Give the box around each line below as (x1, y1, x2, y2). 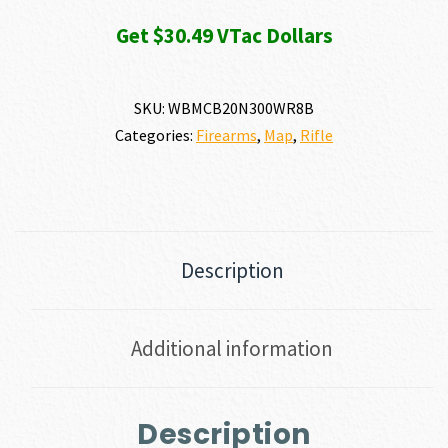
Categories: (115, 125, 196, 146)
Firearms (196, 125, 257, 146)
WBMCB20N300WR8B (168, 98, 314, 119)
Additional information (131, 335, 333, 363)
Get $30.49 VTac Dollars (115, 22, 333, 50)
